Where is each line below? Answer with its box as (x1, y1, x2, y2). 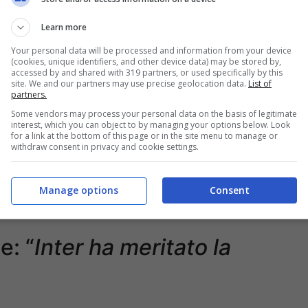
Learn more (41, 21, 87, 33)
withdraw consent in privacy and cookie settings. (11, 141, 199, 153)
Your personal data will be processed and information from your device (11, 45, 291, 56)
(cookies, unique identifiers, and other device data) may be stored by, (11, 56, 281, 67)
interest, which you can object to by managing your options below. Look (11, 119, 290, 131)
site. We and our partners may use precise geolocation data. (11, 78, 248, 89)
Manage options (38, 183, 118, 197)
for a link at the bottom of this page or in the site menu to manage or (11, 130, 278, 142)
